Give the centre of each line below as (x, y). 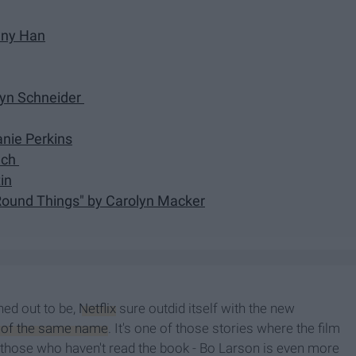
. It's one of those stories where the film (224, 328)
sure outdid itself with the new (205, 308)
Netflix (97, 308)
